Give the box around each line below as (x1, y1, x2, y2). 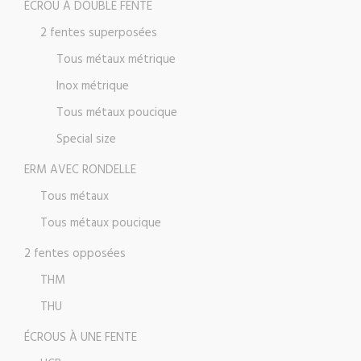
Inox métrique (56, 77, 129, 97)
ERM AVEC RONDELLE (24, 160, 136, 180)
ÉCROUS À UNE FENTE (24, 328, 137, 348)
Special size (56, 130, 116, 150)
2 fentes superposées (40, 23, 157, 44)
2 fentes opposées (24, 244, 126, 264)
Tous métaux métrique (56, 50, 176, 70)
